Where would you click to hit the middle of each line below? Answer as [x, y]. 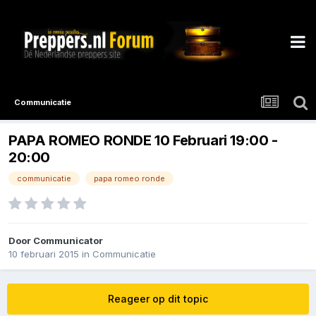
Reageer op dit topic [158, 299]
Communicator [68, 241]
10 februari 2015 [44, 254]
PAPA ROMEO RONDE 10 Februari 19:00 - [143, 141]
